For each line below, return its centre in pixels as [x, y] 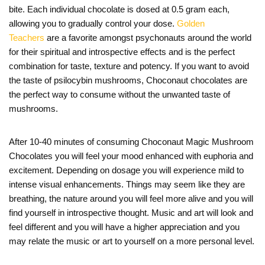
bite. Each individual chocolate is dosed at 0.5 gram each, [119, 9]
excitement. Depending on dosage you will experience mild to [126, 170]
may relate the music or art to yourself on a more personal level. [132, 241]
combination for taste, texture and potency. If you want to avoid [129, 66]
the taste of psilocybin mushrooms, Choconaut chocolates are [128, 80]
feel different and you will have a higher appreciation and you [124, 227]
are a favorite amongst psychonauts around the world [148, 38]
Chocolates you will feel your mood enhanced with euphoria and [131, 156]
